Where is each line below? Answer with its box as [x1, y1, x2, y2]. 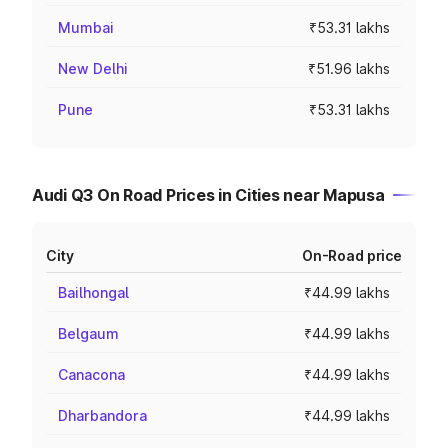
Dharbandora [58, 407, 147, 424]
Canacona [58, 366, 125, 383]
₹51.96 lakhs [308, 60, 390, 77]
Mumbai [58, 19, 114, 36]
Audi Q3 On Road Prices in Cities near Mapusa [32, 185, 385, 205]
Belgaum [58, 325, 119, 342]
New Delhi [58, 60, 128, 77]
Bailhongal [58, 284, 129, 301]
